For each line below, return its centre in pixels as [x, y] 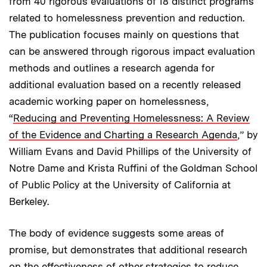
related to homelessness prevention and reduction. [127, 18]
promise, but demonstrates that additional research [128, 249]
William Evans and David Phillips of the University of [130, 151]
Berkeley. [29, 201]
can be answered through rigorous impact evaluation [132, 51]
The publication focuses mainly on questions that [124, 34]
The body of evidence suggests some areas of [117, 233]
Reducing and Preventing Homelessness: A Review [131, 118]
